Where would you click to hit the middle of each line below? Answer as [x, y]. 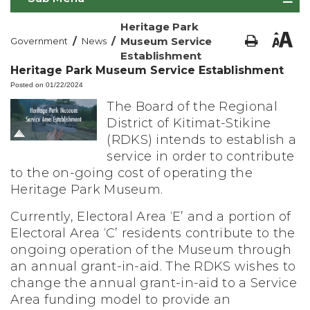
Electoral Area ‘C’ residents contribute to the [153, 233]
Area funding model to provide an [121, 300]
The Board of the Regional [192, 107]
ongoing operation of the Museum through [151, 250]
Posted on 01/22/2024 [47, 85]
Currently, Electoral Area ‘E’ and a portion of [151, 217]
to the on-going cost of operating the [132, 173]
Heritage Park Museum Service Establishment [147, 70]
